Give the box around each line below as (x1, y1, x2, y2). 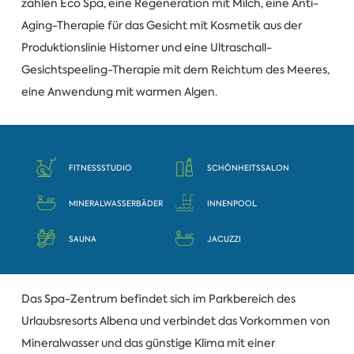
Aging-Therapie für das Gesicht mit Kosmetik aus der (21, 17, 302, 32)
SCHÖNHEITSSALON (207, 162, 290, 173)
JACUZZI (207, 233, 242, 244)
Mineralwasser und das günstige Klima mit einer (21, 336, 275, 351)
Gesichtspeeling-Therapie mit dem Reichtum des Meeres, (21, 62, 330, 77)
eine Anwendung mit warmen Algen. (21, 84, 217, 99)
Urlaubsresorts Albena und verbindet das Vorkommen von (21, 314, 330, 329)
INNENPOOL (207, 198, 258, 209)
